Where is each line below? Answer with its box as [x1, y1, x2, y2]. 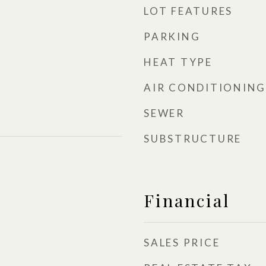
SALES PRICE [144, 236, 220, 249]
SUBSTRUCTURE [144, 132, 242, 145]
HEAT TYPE [144, 56, 213, 68]
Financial [144, 189, 230, 211]
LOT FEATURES [144, 5, 233, 17]
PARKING [144, 30, 201, 43]
